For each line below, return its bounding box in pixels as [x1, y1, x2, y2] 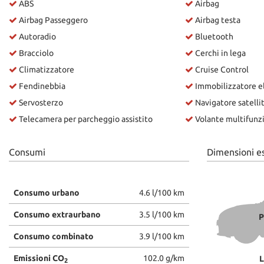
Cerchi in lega [193, 48, 246, 58]
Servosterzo [17, 97, 63, 107]
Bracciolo [17, 48, 54, 58]
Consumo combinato [14, 231, 94, 241]
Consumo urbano [14, 187, 80, 197]
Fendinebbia [17, 81, 65, 91]
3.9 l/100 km [139, 231, 184, 241]
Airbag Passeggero [17, 15, 88, 25]
